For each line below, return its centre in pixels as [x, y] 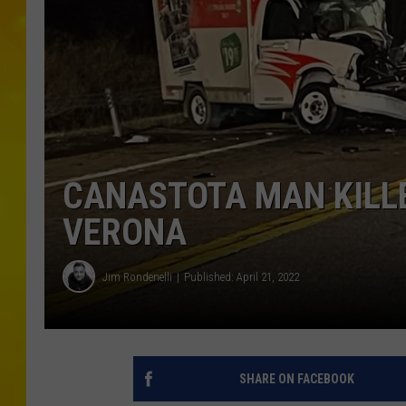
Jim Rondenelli [137, 276]
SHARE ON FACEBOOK [296, 379]
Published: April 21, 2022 [242, 276]
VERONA [125, 233]
